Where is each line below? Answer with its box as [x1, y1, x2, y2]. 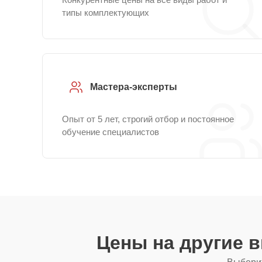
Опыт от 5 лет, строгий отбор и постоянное [62, 114, 234, 124]
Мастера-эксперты [90, 82, 177, 92]
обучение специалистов [62, 127, 159, 137]
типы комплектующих [62, 8, 149, 18]
